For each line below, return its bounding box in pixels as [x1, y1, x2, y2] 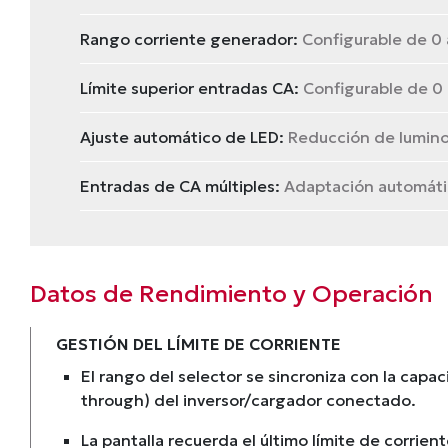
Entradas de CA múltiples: [80, 176, 280, 196]
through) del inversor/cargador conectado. [81, 390, 416, 410]
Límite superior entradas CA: [80, 78, 299, 98]
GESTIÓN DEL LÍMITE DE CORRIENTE [56, 334, 341, 354]
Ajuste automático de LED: [80, 127, 284, 147]
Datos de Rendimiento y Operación [30, 279, 433, 309]
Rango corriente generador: [80, 29, 298, 49]
